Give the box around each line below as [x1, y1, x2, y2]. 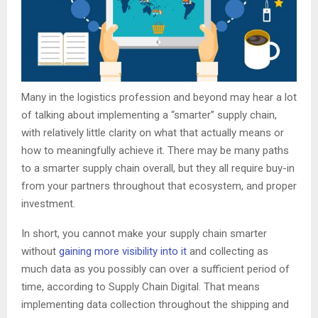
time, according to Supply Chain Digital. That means [21, 280, 260, 294]
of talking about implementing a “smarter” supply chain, [21, 109, 277, 122]
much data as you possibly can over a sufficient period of [21, 263, 290, 276]
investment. [21, 197, 75, 211]
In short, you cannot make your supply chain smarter [21, 227, 267, 241]
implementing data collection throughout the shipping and [21, 298, 289, 312]
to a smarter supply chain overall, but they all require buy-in [21, 162, 295, 175]
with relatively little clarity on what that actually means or [21, 126, 284, 140]
